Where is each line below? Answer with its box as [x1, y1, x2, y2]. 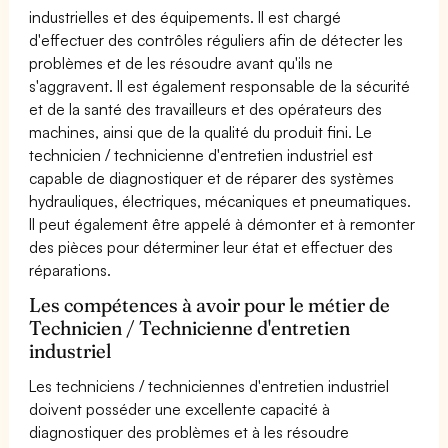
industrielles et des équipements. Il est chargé [29, 6, 342, 27]
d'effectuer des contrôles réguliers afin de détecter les [29, 29, 404, 50]
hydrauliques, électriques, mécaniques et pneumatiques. [29, 190, 412, 211]
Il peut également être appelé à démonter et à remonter [29, 213, 416, 234]
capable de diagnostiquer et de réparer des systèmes [29, 167, 395, 188]
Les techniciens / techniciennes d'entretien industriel [29, 375, 390, 396]
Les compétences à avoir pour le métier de [29, 292, 391, 317]
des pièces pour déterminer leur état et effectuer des [29, 236, 394, 257]
